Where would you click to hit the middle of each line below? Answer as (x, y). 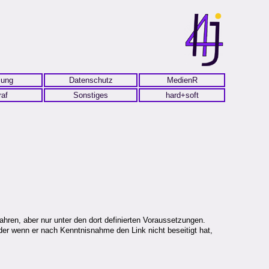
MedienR (182, 80)
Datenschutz (91, 80)
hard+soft (182, 95)
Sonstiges (91, 95)
